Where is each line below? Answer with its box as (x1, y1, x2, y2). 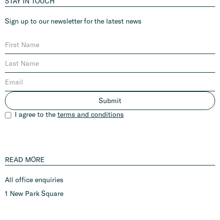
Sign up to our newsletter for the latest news (5, 16, 141, 25)
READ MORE (5, 155, 45, 164)
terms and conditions (57, 110, 124, 118)
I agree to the (15, 110, 57, 118)
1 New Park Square (5, 189, 63, 197)
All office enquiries (5, 175, 63, 184)
